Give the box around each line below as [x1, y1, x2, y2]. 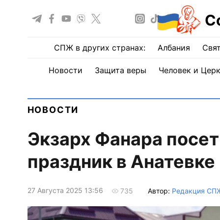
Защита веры [94, 65, 146, 75]
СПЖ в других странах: [54, 43, 145, 53]
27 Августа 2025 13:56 [27, 186, 103, 195]
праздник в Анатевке [27, 151, 215, 173]
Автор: [147, 186, 172, 195]
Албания [158, 43, 190, 53]
